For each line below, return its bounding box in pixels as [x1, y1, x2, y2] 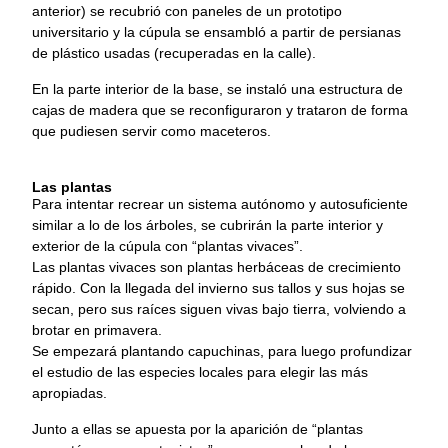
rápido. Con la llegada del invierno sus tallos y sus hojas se [32, 280, 405, 297]
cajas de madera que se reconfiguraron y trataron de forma [32, 101, 408, 118]
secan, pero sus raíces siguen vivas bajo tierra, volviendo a [32, 301, 406, 318]
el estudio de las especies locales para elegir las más [32, 364, 368, 381]
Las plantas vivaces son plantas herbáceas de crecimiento [32, 259, 401, 276]
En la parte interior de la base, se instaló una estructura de [32, 80, 403, 97]
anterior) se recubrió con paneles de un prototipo [32, 3, 342, 20]
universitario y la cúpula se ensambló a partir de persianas [32, 24, 401, 41]
